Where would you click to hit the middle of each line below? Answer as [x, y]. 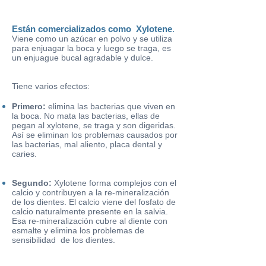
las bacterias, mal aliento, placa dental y [87, 144]
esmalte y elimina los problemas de [78, 230]
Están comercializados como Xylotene [92, 29]
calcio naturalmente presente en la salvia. [90, 211]
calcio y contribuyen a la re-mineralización [91, 192]
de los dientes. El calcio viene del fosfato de [94, 202]
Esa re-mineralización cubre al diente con [90, 221]
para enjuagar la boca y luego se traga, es [91, 48]
